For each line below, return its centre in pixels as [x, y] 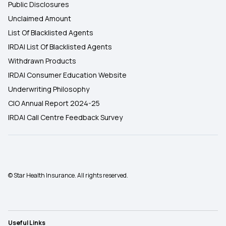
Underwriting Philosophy [49, 89]
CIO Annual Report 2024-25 [54, 103]
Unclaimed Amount [40, 18]
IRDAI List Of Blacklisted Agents [60, 47]
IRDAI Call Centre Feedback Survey [65, 117]
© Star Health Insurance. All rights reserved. [68, 175]
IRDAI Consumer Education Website [67, 75]
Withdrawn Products [42, 61]
